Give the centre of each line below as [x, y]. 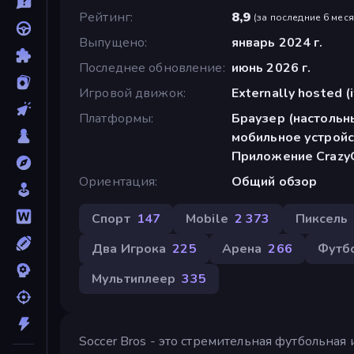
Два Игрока [129, 249]
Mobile [207, 218]
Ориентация [117, 181]
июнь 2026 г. [271, 68]
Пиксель [322, 218]
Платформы [115, 118]
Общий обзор [274, 181]
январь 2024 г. [277, 42]
